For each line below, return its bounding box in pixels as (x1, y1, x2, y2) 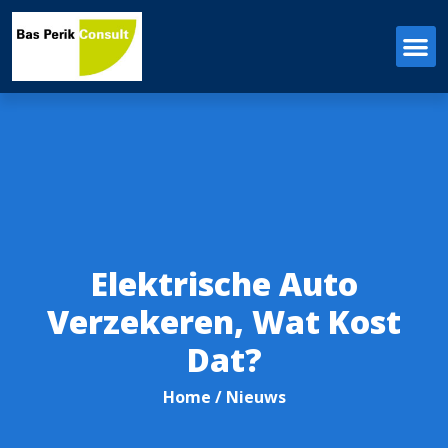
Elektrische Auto (90, 262, 358, 306)
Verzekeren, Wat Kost (47, 300, 401, 344)
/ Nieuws (210, 386, 286, 409)
